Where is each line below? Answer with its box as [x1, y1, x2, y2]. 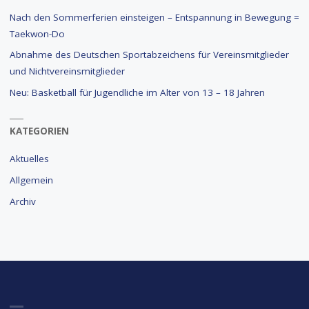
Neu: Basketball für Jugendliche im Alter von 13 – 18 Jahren [9, 86, 265, 99]
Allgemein [9, 173, 53, 186]
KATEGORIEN [9, 124, 69, 137]
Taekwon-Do [9, 27, 65, 40]
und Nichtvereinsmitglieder [9, 65, 125, 78]
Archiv [9, 195, 36, 208]
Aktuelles [9, 152, 49, 166]
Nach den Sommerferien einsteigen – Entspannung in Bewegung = [9, 10, 299, 23]
